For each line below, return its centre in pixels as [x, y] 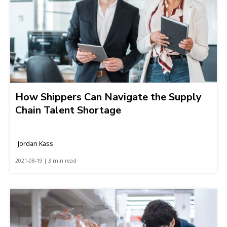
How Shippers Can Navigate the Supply [108, 97]
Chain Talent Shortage [68, 110]
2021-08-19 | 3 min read [46, 160]
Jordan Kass [35, 143]
